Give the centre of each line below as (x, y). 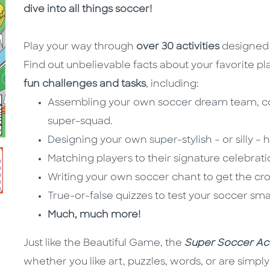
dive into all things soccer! (88, 10)
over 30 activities (178, 47)
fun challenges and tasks (85, 85)
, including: (172, 85)
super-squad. (80, 122)
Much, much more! (94, 215)
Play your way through (80, 47)
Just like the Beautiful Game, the (104, 244)
